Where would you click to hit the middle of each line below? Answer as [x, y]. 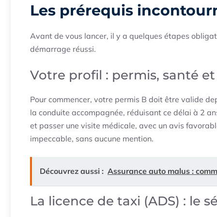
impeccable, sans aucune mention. [92, 139]
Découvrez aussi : [72, 171]
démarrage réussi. [63, 49]
